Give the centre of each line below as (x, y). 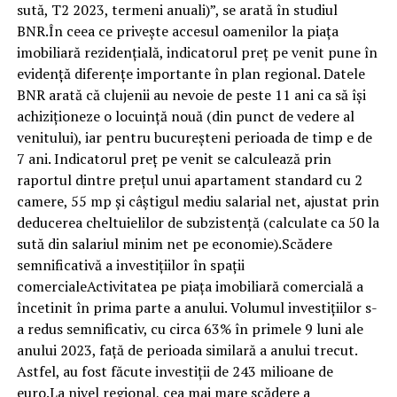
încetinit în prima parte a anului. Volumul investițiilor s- (197, 307)
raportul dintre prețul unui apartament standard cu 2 (189, 179)
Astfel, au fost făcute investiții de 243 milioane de (175, 371)
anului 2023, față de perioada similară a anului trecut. (187, 350)
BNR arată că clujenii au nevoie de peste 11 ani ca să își (191, 94)
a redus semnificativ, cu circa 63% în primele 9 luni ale (190, 328)
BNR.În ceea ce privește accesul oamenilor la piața (177, 31)
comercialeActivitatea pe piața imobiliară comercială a (190, 286)
